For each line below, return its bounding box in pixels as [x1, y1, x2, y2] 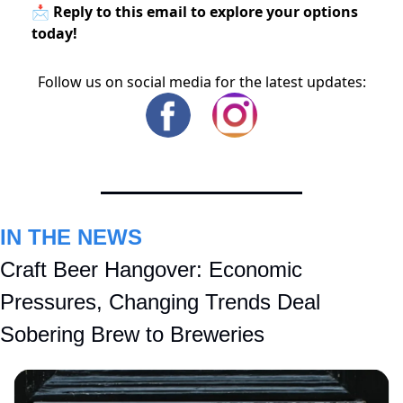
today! [31, 23, 77, 44]
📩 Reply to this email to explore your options [31, 2, 358, 22]
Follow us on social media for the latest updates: [37, 72, 366, 93]
